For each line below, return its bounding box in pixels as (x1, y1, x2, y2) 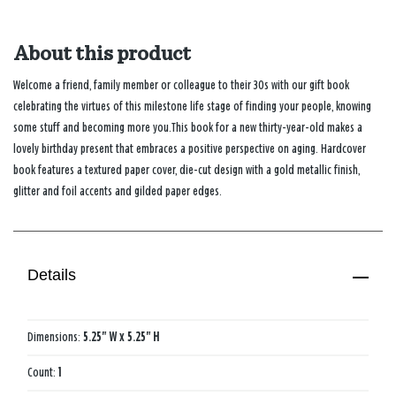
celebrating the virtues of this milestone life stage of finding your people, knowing (13, 99, 371, 113)
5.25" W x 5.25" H (83, 330, 160, 344)
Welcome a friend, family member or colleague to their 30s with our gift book (13, 78, 349, 92)
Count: (27, 365, 58, 379)
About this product (13, 42, 191, 65)
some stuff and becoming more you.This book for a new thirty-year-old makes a (13, 120, 362, 134)
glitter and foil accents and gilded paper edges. (13, 184, 222, 198)
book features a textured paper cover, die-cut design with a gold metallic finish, (13, 163, 360, 177)
